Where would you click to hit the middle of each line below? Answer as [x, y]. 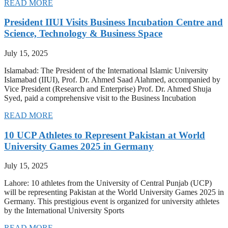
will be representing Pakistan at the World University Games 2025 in [114, 192]
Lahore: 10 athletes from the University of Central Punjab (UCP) [108, 183]
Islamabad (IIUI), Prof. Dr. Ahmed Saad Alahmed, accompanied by [112, 80]
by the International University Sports [64, 211]
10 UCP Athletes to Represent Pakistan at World [105, 135]
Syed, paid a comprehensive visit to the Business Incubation [100, 98]
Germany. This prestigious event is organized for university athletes [112, 202]
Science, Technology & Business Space [83, 34]
